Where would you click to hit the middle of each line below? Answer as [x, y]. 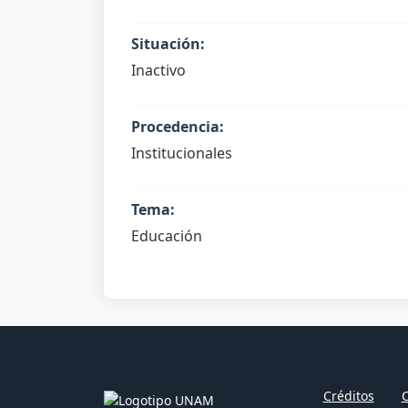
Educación [167, 236]
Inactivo [158, 70]
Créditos [348, 395]
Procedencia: [178, 127]
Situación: [168, 44]
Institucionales [182, 153]
